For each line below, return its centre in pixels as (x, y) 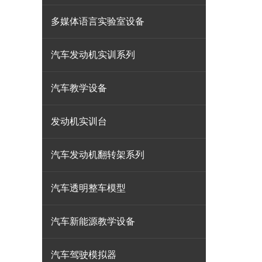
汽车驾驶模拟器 (84, 255)
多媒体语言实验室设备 (98, 21)
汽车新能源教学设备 (93, 221)
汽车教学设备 (79, 88)
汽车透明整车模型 (88, 188)
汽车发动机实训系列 (93, 55)
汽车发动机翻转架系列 (98, 155)
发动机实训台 (79, 121)
